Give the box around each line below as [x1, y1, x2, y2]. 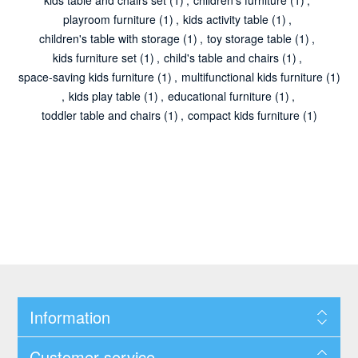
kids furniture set [52, 49, 137, 66]
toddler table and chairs [41, 106, 161, 123]
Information [29, 304, 110, 328]
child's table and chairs [163, 49, 279, 66]
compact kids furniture [187, 106, 300, 123]
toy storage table [207, 30, 292, 46]
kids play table [69, 87, 141, 104]
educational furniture [168, 87, 272, 104]
